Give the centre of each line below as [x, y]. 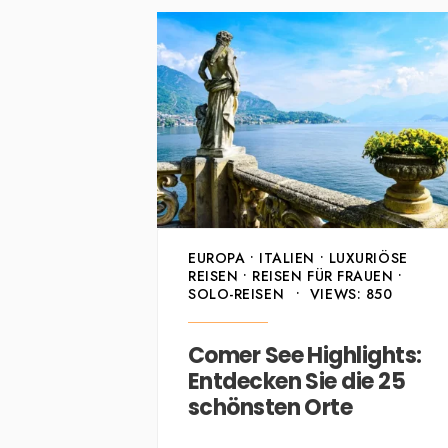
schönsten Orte [270, 408]
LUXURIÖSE [368, 258]
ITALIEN [287, 258]
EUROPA [217, 258]
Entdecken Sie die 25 [296, 382]
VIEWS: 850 [351, 294]
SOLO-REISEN [236, 294]
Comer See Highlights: [305, 356]
